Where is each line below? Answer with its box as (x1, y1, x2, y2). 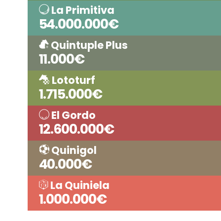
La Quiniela (48, 178, 110, 193)
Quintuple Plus (48, 38, 128, 53)
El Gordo (49, 108, 96, 123)
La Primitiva (49, 3, 114, 18)
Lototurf (49, 73, 95, 88)
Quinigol (49, 143, 97, 158)
